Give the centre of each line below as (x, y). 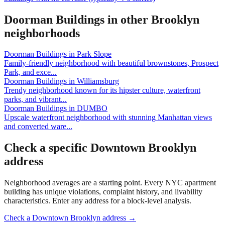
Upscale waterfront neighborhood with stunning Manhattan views (108, 118)
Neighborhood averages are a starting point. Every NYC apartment (110, 183)
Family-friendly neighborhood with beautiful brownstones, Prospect (111, 63)
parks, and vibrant (32, 99)
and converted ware (35, 127)
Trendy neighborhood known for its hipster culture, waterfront (102, 90)
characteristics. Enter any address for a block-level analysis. (98, 201)
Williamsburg (98, 81)
